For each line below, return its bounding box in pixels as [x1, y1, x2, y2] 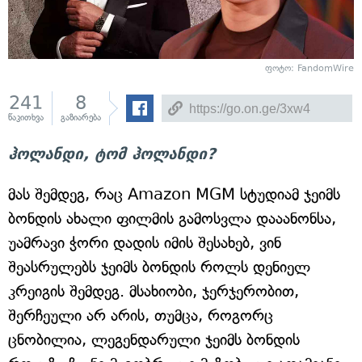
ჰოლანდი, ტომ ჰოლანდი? [8, 145, 216, 162]
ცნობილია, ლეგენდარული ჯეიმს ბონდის [8, 330, 300, 349]
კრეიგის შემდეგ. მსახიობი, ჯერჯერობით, [8, 282, 299, 301]
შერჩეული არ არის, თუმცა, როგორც [8, 306, 273, 325]
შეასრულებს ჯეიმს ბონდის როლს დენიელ [8, 258, 310, 276]
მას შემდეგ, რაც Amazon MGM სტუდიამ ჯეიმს [8, 185, 340, 204]
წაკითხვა [8, 112, 44, 123]
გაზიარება [61, 112, 101, 123]
